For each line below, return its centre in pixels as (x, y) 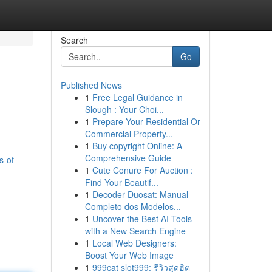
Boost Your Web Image (129, 255)
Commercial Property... (129, 134)
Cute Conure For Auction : (142, 170)
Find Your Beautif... (121, 182)
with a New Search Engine (135, 231)
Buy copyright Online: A (137, 146)
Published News (91, 85)
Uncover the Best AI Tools (142, 219)
